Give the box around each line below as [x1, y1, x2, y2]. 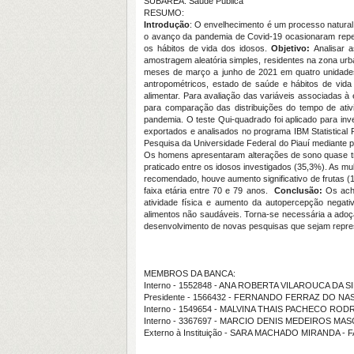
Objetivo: [270, 43, 314, 53]
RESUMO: [144, 8, 184, 17]
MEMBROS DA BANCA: [144, 269, 235, 278]
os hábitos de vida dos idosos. [144, 43, 271, 53]
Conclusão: [273, 186, 322, 195]
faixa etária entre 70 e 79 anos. [144, 186, 274, 195]
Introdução [144, 20, 190, 29]
